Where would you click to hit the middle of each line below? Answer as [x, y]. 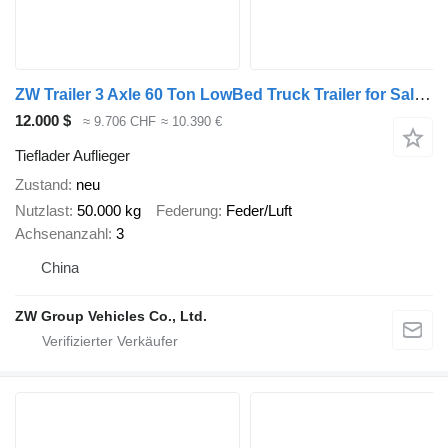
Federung [187, 211]
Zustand [41, 184]
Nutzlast [42, 211]
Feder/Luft [259, 211]
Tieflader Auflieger [72, 155]
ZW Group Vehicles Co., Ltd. [111, 316]
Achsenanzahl [61, 234]
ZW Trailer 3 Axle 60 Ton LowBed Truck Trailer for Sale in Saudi [422, 95]
